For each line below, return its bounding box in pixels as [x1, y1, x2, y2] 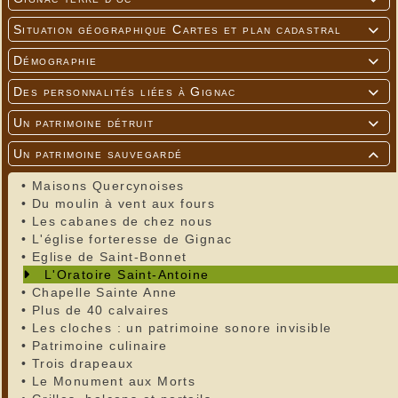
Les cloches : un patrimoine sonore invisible [31, 321, 332, 336]
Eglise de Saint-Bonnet [31, 250, 187, 265]
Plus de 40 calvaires [31, 303, 170, 318]
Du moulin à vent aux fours [31, 196, 216, 211]
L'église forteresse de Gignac [31, 232, 233, 247]
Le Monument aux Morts [31, 374, 196, 389]
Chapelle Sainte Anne [31, 285, 178, 300]
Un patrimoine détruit [13, 115, 155, 131]
